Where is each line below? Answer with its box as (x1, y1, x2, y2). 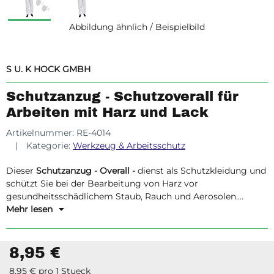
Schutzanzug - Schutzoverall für (6, 89, 239, 104)
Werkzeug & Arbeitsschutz (73, 140, 185, 151)
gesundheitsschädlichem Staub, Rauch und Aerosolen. (6, 191, 238, 202)
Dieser (6, 165, 36, 176)
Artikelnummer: (6, 127, 76, 138)
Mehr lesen (6, 204, 53, 215)
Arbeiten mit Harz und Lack (6, 105, 209, 120)
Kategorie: (26, 140, 73, 151)
